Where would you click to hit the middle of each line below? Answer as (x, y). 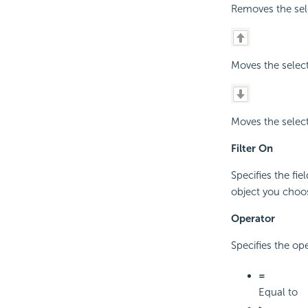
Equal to (278, 293)
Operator (253, 219)
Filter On (252, 149)
